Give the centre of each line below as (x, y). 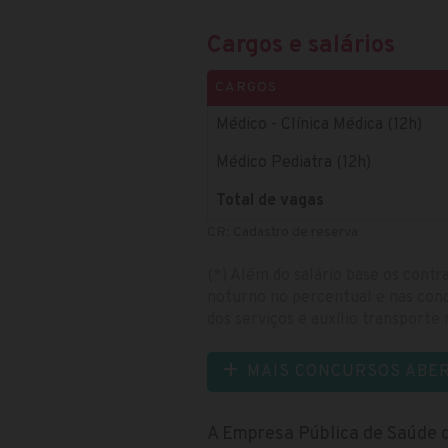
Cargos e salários (301, 45)
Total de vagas (270, 200)
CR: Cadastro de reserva (282, 232)
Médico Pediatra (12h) (293, 162)
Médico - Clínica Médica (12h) (319, 124)
